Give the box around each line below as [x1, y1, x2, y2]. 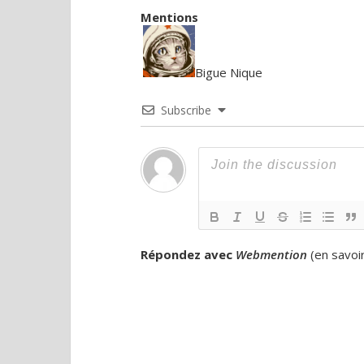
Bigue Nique [195, 63, 262, 80]
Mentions [141, 8, 198, 25]
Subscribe [161, 102, 211, 118]
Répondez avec [141, 245, 236, 262]
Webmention [236, 245, 307, 262]
